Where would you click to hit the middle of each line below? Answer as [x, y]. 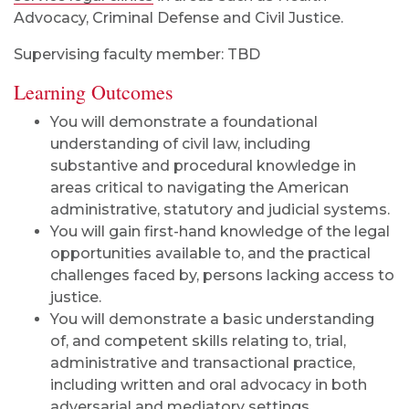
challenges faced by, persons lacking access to [222, 275]
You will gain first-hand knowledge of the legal [220, 231]
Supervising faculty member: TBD [137, 54]
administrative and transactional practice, [203, 363]
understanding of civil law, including [180, 144]
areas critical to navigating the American [199, 188]
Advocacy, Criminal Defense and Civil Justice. [178, 18]
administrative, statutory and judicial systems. [220, 210]
